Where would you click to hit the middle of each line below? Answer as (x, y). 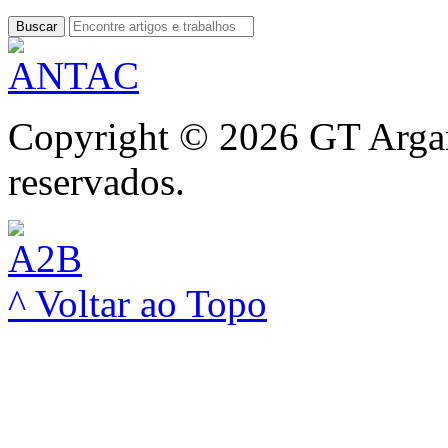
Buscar (36, 26)
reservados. (96, 181)
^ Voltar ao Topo (137, 303)
